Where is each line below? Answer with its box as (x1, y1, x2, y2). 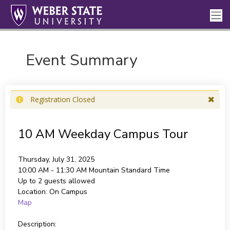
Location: (17, 187, 47, 197)
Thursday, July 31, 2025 (17, 155, 94, 164)
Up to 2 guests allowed (17, 176, 95, 186)
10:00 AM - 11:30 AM (17, 165, 89, 175)
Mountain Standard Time (88, 165, 170, 175)
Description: (17, 219, 56, 229)
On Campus (49, 187, 87, 197)
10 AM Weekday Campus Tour (17, 126, 188, 142)
